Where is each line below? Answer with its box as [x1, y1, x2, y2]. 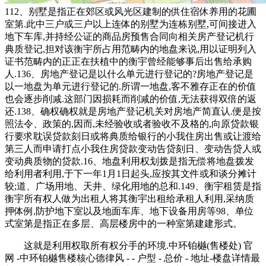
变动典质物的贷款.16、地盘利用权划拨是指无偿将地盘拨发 [5, 156, 254, 166]
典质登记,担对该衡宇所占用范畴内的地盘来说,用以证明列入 [5, 43, 256, 54]
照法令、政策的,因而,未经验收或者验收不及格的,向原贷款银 [5, 118, 259, 129]
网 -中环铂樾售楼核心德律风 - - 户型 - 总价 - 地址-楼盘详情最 [5, 252, 260, 263]
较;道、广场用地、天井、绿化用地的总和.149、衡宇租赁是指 [5, 180, 261, 191]
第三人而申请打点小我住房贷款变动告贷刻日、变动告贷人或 [5, 143, 261, 154]
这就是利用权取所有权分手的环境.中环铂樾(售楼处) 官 [5, 240, 253, 251]
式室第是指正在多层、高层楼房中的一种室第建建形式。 [5, 218, 242, 229]
